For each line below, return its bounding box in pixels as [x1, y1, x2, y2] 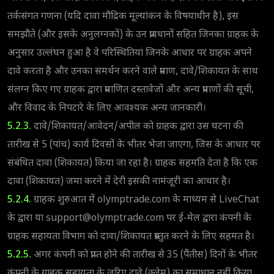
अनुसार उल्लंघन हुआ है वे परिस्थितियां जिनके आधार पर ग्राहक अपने [7, 46, 252, 60]
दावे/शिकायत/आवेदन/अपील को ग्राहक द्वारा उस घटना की [31, 120, 243, 133]
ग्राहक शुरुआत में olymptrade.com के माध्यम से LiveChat [34, 193, 259, 207]
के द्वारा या [7, 212, 46, 225]
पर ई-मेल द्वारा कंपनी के [164, 212, 251, 225]
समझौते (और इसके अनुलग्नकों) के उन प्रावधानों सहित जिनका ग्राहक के [7, 28, 259, 42]
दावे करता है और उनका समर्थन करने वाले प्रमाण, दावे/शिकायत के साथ [7, 65, 258, 78]
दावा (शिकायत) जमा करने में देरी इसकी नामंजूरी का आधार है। [7, 175, 231, 188]
